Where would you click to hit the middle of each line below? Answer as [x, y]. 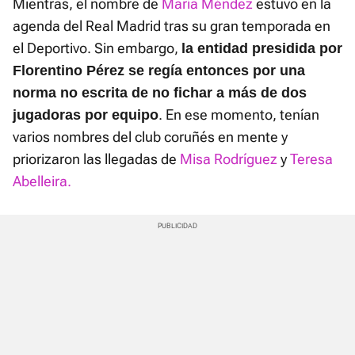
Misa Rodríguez [229, 159]
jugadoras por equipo [86, 115]
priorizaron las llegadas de [96, 159]
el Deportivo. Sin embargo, [97, 48]
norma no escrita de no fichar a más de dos [160, 93]
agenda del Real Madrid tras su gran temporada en [172, 26]
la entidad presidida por [262, 49]
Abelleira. [42, 181]
